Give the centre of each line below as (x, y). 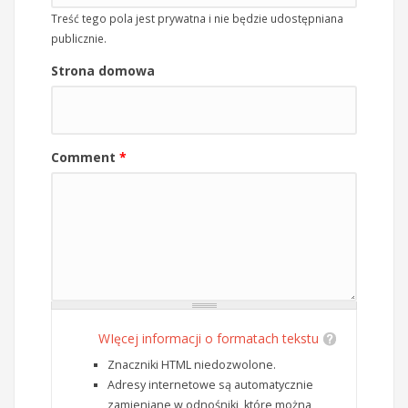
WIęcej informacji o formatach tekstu (209, 339)
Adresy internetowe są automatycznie (210, 385)
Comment (85, 158)
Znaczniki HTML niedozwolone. (192, 365)
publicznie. (79, 39)
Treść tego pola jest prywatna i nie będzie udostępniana (197, 19)
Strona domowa (103, 71)
